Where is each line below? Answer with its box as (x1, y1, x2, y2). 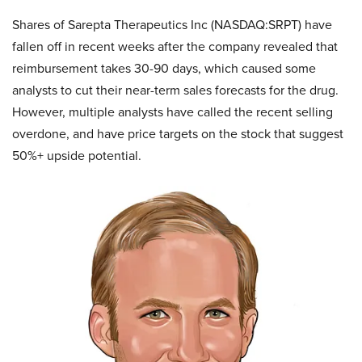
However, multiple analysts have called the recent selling (12, 103, 333, 121)
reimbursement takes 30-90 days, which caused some (12, 59, 316, 78)
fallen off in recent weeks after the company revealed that (12, 37, 338, 56)
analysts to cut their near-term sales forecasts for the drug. (12, 81, 339, 99)
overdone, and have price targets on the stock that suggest (12, 124, 343, 143)
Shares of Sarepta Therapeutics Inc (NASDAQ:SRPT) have (12, 15, 332, 34)
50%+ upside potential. (12, 146, 141, 165)
